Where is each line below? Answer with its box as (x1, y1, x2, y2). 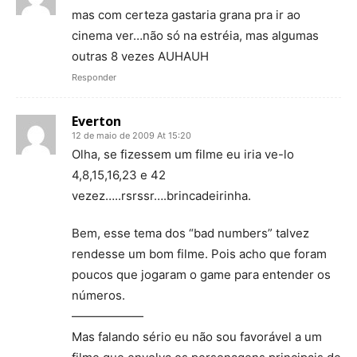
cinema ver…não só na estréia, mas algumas (72, 28, 319, 43)
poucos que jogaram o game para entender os (72, 267, 331, 282)
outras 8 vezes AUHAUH (72, 49, 209, 64)
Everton (72, 112, 121, 130)
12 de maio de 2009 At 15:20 (72, 130, 191, 141)
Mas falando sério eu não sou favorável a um (72, 329, 322, 344)
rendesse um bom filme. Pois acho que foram (72, 246, 327, 261)
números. (72, 288, 125, 303)
